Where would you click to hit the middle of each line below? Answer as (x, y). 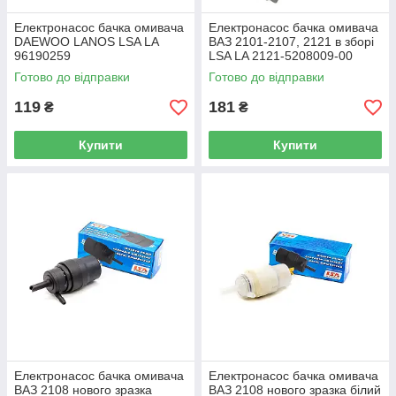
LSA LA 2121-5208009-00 (281, 56)
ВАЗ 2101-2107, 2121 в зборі (291, 42)
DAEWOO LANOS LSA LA (86, 42)
